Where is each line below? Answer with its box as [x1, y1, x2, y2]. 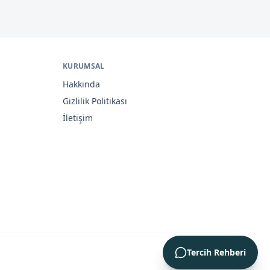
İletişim [63, 112, 93, 124]
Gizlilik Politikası [63, 95, 127, 107]
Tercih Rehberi [187, 246, 246, 258]
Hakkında [63, 78, 100, 90]
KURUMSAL [63, 61, 105, 71]
